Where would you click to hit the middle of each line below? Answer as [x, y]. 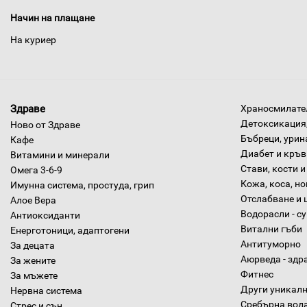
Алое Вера [33, 200]
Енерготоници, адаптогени [70, 230]
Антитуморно [271, 244]
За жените [33, 260]
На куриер [33, 40]
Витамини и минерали [60, 155]
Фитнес [257, 274]
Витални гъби [271, 229]
